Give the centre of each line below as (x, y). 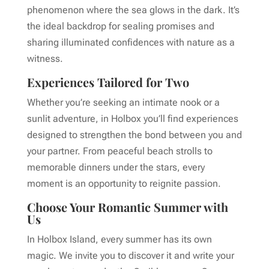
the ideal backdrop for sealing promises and (120, 26)
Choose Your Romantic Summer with (127, 207)
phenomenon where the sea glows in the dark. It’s (133, 10)
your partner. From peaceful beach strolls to (119, 151)
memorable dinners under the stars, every (116, 167)
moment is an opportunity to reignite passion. (124, 183)
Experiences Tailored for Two (108, 82)
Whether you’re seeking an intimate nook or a (123, 102)
